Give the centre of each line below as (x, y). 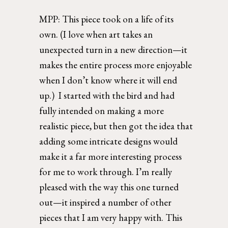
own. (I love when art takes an (96, 34)
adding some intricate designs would (109, 141)
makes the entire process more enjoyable (116, 65)
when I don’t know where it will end (108, 80)
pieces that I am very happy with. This (111, 217)
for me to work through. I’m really (106, 172)
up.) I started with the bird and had (107, 95)
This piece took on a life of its (118, 19)
